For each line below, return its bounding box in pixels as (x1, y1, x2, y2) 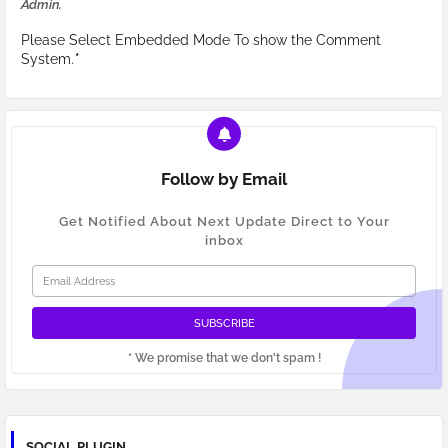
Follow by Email (161, 169, 287, 190)
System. (21, 51, 74, 68)
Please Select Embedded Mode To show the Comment (21, 32, 381, 49)
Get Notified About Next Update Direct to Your (58, 214, 390, 230)
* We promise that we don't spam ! (127, 351, 321, 366)
